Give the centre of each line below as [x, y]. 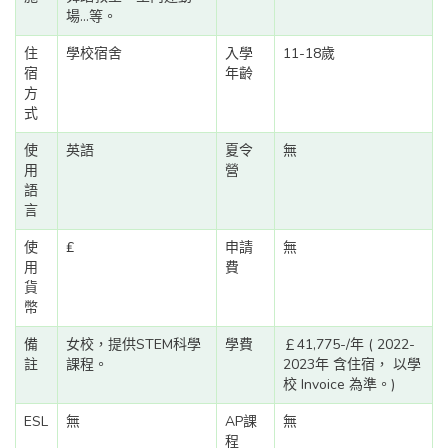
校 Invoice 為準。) [339, 385]
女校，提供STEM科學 [133, 345]
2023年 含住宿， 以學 [352, 365]
